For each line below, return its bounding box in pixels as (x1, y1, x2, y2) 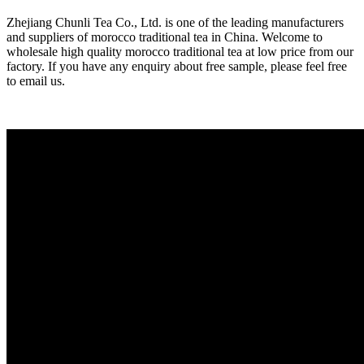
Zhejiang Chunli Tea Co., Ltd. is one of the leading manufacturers (6, 15, 344, 29)
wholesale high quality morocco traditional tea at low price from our (6, 44, 353, 58)
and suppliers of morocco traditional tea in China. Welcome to (6, 29, 323, 44)
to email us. (6, 73, 65, 88)
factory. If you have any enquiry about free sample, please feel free (6, 58, 347, 73)
